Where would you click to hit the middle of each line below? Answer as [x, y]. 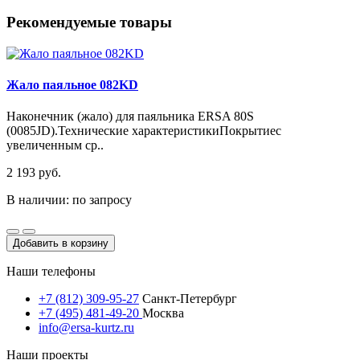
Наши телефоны [51, 272]
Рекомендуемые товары [89, 22]
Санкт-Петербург [188, 299]
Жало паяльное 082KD [72, 85]
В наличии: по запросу [69, 200]
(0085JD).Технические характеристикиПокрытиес [144, 131]
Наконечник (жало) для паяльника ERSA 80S [130, 117]
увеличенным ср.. [55, 145]
